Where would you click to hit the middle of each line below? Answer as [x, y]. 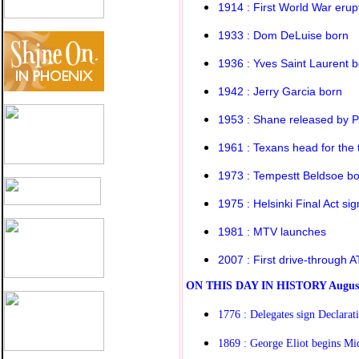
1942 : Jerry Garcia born [280, 91]
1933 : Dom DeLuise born [283, 35]
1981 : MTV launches [272, 231]
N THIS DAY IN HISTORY [262, 285]
